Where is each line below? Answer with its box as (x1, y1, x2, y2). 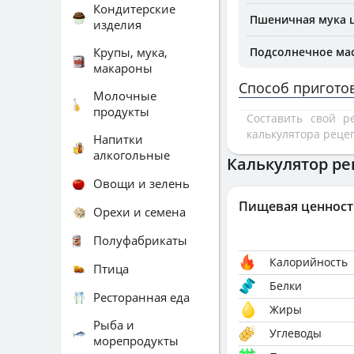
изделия (93, 17, 141, 32)
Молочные (93, 88, 156, 104)
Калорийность (269, 254, 348, 269)
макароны (93, 60, 153, 76)
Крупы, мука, (93, 44, 168, 60)
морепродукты (93, 333, 179, 348)
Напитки (93, 131, 143, 147)
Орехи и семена (93, 203, 186, 220)
